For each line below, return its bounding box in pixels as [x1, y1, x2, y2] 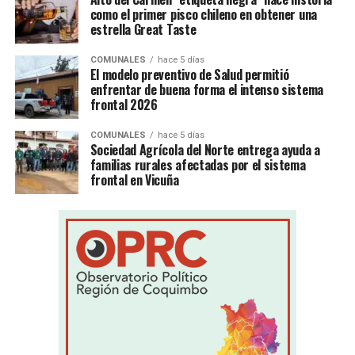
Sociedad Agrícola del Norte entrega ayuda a [90, 140, 320, 160]
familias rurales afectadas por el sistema [90, 155, 306, 175]
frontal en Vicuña [90, 170, 179, 190]
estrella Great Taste [90, 20, 197, 40]
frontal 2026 [90, 95, 158, 115]
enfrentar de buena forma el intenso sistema [90, 80, 323, 100]
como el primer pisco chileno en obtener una [90, 5, 317, 25]
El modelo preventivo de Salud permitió [90, 65, 289, 85]
